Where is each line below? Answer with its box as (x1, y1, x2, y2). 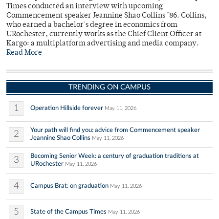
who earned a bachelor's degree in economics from (6, 22, 177, 29)
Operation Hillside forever (30, 105, 103, 112)
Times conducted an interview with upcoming (6, 3, 163, 11)
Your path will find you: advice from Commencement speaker (30, 127, 200, 134)
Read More (6, 49, 42, 57)
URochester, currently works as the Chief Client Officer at (6, 31, 202, 39)
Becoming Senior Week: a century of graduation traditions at (30, 153, 199, 160)
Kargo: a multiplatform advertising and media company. (6, 40, 199, 48)
